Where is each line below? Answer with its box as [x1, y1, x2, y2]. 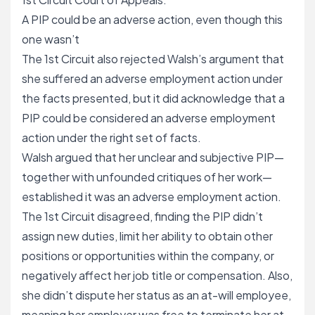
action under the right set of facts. [22, 130, 201, 145]
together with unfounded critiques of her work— [22, 169, 272, 184]
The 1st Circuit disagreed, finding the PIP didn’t [22, 209, 263, 224]
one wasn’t [22, 32, 79, 46]
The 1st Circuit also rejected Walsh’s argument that [22, 51, 284, 66]
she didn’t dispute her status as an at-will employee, [22, 288, 291, 302]
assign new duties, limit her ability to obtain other [22, 229, 273, 243]
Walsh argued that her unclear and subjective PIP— [22, 150, 284, 165]
